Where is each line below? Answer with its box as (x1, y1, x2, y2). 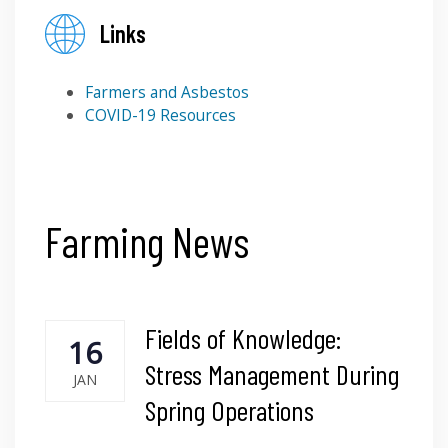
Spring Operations (145, 392, 314, 427)
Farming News (45, 215, 249, 266)
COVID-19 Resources (85, 103, 236, 126)
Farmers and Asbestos (85, 80, 249, 103)
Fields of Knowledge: (145, 320, 341, 355)
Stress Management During (145, 356, 399, 391)
